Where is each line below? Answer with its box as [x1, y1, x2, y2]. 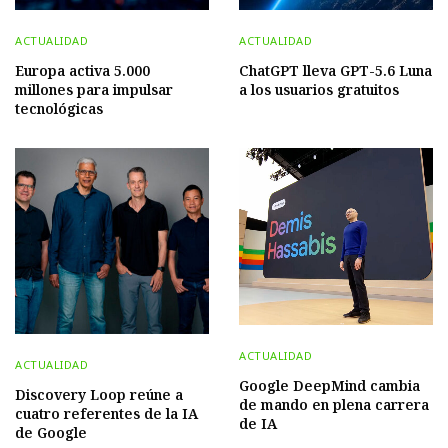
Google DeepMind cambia [239, 376, 420, 395]
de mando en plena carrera [239, 395, 429, 414]
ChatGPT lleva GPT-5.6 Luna [239, 61, 432, 81]
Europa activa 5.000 [15, 61, 150, 81]
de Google [15, 423, 87, 443]
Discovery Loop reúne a [15, 385, 183, 405]
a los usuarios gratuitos [239, 80, 399, 100]
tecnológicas [15, 99, 103, 119]
